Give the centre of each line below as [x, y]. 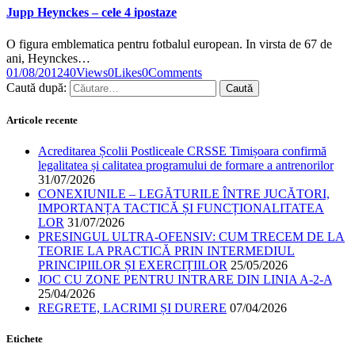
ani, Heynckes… [48, 58]
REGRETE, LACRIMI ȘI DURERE [132, 307]
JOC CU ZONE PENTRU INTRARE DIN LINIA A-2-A [185, 279]
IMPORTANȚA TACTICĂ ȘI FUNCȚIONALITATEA [181, 208]
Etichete [25, 339]
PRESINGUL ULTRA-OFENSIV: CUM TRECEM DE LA [191, 236]
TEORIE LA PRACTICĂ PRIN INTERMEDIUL [166, 250]
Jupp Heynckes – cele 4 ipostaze [92, 13]
